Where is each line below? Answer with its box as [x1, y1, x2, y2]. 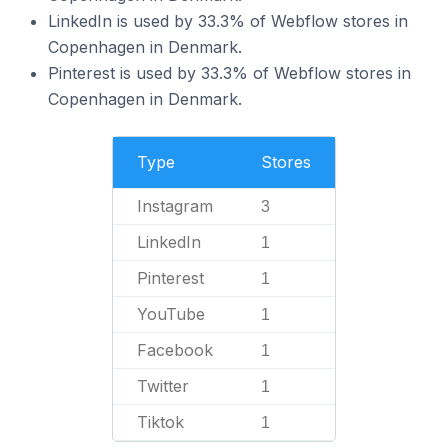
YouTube [137, 304, 205, 324]
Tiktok [137, 412, 184, 432]
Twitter [137, 376, 189, 396]
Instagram [137, 196, 213, 216]
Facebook [137, 340, 213, 360]
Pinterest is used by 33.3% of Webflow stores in [48, 63, 411, 83]
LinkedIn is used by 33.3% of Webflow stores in [48, 11, 408, 31]
